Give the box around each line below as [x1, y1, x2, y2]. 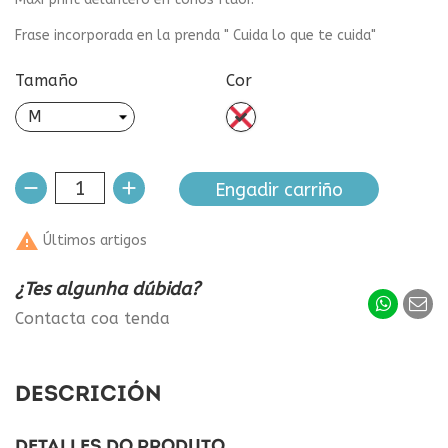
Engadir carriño [215, 178, 343, 201]
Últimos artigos [39, 231, 147, 249]
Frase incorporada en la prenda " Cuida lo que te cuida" [15, 27, 376, 44]
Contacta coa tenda [15, 309, 170, 328]
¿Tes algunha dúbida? [15, 278, 200, 300]
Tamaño [15, 71, 78, 90]
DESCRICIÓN [15, 384, 162, 407]
